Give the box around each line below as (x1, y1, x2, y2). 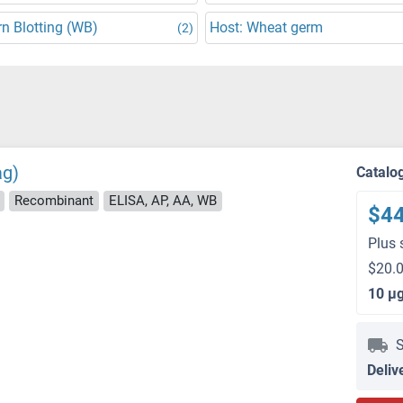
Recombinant (14, 192, 94, 209)
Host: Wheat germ (210, 19, 323, 36)
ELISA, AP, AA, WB (109, 192, 217, 209)
